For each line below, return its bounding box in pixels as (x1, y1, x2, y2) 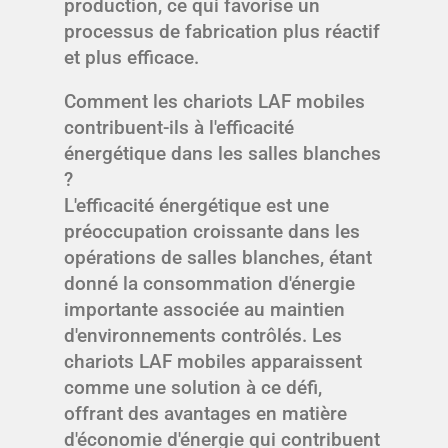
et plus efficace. (64, 46, 199, 70)
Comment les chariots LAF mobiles (64, 90, 365, 114)
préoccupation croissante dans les (64, 220, 360, 244)
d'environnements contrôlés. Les (64, 324, 342, 348)
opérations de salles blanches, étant (64, 246, 372, 270)
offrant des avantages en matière (64, 402, 347, 426)
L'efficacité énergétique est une (64, 194, 329, 218)
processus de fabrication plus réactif (64, 20, 380, 44)
